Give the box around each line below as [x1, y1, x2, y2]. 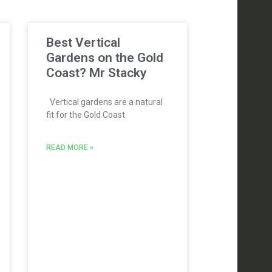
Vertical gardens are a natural [46, 97, 163, 107]
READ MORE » [46, 143, 93, 152]
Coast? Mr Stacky [46, 65, 146, 80]
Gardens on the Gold [46, 50, 163, 65]
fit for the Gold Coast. [46, 109, 127, 120]
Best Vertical [46, 35, 120, 50]
